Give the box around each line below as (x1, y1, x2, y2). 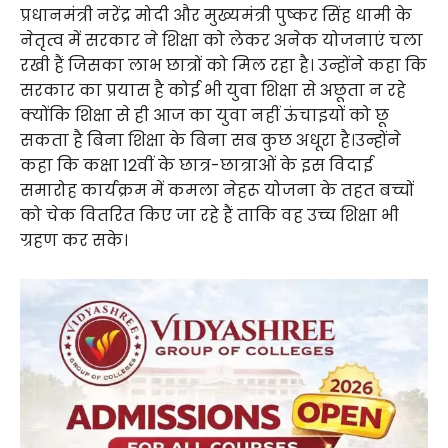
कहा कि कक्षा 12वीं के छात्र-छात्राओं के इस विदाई (20, 153, 373, 177)
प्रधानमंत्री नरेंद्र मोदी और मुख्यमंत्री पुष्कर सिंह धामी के (20, 3, 412, 27)
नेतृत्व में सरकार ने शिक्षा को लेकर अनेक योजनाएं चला (20, 28, 423, 52)
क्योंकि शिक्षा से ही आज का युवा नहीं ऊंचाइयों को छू (20, 103, 389, 127)
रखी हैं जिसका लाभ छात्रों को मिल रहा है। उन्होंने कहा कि (20, 53, 427, 77)
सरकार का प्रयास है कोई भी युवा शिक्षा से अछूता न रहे (20, 78, 406, 102)
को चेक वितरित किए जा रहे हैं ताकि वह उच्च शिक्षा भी (20, 203, 399, 227)
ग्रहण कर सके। (20, 228, 128, 252)
